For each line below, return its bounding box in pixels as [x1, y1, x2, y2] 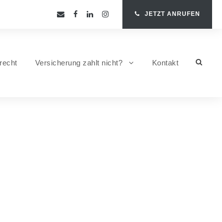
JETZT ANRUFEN [145, 10, 200, 17]
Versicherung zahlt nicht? [35, 58, 122, 67]
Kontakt [152, 58, 178, 67]
